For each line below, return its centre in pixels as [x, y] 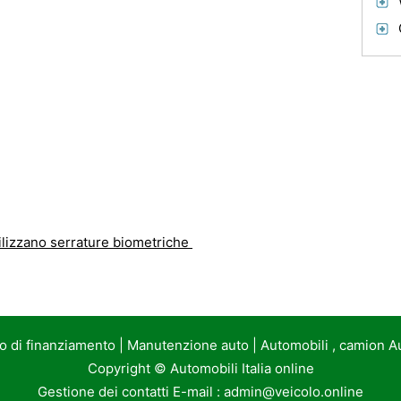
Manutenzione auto [188, 345]
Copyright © [128, 368]
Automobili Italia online [242, 368]
